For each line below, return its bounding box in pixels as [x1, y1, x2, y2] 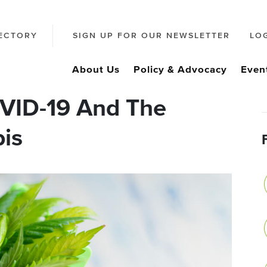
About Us [72, 65, 120, 75]
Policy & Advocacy [133, 65, 227, 75]
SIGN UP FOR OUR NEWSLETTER [73, 32, 230, 41]
